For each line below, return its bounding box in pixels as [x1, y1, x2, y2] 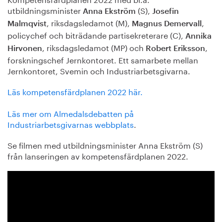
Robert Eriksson [146, 44, 205, 53]
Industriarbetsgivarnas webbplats [7, 117, 134, 130]
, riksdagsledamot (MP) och [42, 40, 146, 53]
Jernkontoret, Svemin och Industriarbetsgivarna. [7, 63, 190, 76]
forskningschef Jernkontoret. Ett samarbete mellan [7, 53, 198, 65]
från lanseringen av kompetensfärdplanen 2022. [7, 149, 188, 162]
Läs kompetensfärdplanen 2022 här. [7, 84, 143, 97]
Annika [185, 32, 212, 40]
